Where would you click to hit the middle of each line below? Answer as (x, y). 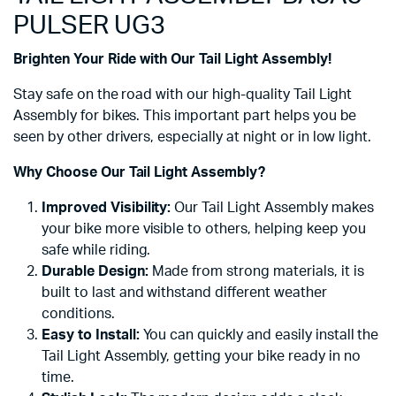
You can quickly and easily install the (259, 335)
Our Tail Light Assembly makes (272, 207)
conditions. (78, 313)
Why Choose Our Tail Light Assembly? (139, 172)
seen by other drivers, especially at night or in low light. (193, 137)
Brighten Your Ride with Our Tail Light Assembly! (172, 59)
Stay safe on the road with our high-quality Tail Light (183, 94)
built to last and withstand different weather (184, 292)
